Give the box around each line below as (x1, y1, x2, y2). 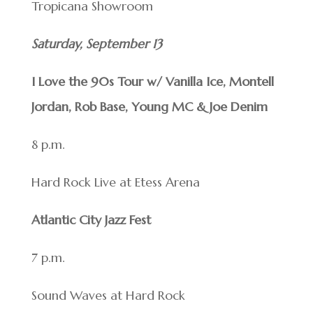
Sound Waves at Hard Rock (31, 287, 185, 304)
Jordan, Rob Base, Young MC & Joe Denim (31, 99, 268, 115)
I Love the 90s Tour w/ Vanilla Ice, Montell (31, 73, 274, 90)
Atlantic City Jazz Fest (31, 212, 151, 228)
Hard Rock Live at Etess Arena (31, 174, 200, 191)
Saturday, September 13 (31, 36, 162, 52)
